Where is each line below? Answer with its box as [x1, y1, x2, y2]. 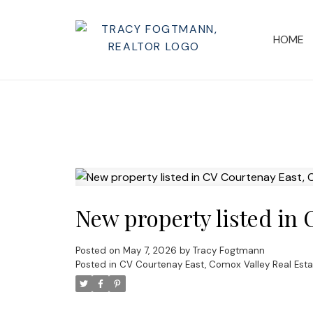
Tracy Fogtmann [192, 245, 265, 257]
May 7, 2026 [122, 245, 177, 257]
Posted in [75, 259, 117, 271]
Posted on [75, 245, 123, 257]
